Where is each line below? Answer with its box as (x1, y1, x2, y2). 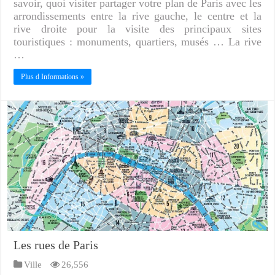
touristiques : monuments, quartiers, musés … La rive (14, 35, 261, 48)
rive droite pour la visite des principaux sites (14, 22, 261, 35)
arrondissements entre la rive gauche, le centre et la (14, 9, 261, 22)
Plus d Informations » (21, 72, 85, 81)
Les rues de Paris (14, 238, 99, 252)
